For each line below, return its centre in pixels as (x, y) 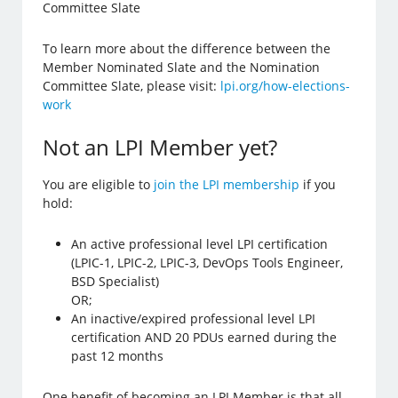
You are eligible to (99, 185)
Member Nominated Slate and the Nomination (182, 68)
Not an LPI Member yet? (160, 147)
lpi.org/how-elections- (286, 86)
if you (318, 185)
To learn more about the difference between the (187, 49)
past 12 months (118, 356)
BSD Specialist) (115, 282)
